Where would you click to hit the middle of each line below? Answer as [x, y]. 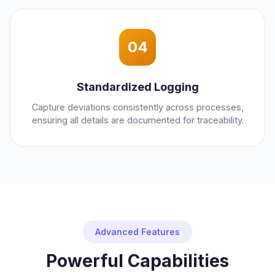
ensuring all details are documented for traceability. [137, 120]
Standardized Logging [137, 87]
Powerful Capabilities [137, 261]
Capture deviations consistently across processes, [137, 107]
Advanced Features [137, 232]
